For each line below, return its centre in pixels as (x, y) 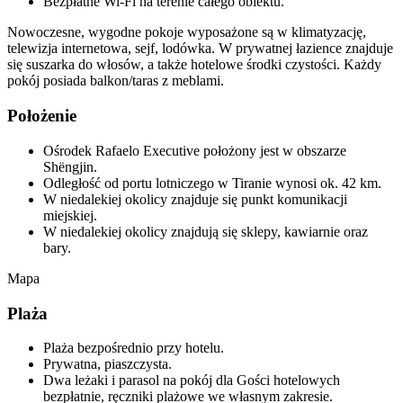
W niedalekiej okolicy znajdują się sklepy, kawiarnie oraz (206, 231)
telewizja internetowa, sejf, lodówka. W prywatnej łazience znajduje (200, 49)
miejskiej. (70, 215)
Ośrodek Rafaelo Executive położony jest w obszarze (195, 150)
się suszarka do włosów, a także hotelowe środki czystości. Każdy (194, 65)
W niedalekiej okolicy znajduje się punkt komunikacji (195, 199)
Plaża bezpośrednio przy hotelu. (134, 348)
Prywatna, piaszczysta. (107, 364)
